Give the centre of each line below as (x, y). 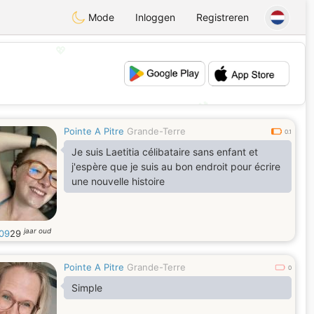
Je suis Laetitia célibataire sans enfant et (165, 152)
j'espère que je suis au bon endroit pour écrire (176, 166)
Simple (87, 288)
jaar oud (37, 231)
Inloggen (155, 17)
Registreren (223, 17)
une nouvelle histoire (118, 181)
